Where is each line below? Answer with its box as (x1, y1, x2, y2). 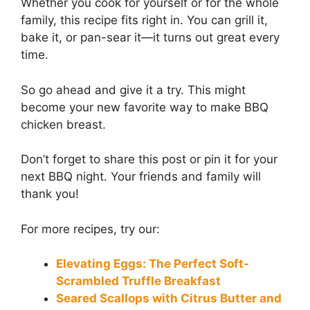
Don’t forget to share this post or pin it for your (21, 152, 277, 167)
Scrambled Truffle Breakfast (56, 274, 221, 289)
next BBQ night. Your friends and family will (21, 170, 261, 184)
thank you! (21, 187, 79, 201)
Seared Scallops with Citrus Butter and (56, 291, 282, 306)
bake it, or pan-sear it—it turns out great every (21, 30, 280, 45)
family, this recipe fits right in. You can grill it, (21, 13, 268, 28)
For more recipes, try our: (21, 221, 160, 236)
